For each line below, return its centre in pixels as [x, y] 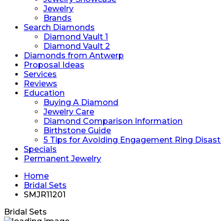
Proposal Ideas [54, 65]
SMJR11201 [45, 195]
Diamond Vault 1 [76, 37]
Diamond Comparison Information [113, 121]
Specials [40, 149]
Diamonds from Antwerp [74, 55]
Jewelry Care [69, 112]
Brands [57, 18]
